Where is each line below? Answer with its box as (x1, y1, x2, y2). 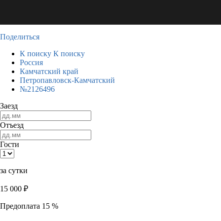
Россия (20, 58, 43, 67)
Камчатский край (20, 67, 78, 75)
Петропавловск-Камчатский (20, 76, 115, 84)
